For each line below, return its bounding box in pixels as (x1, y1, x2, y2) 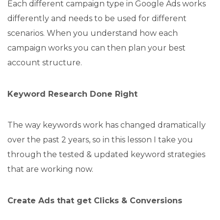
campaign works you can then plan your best (7, 43, 186, 53)
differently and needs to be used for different (7, 13, 187, 23)
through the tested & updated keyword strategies (7, 149, 205, 159)
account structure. (7, 57, 82, 67)
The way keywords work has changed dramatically (7, 120, 206, 130)
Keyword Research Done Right (7, 89, 137, 99)
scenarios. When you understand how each (7, 28, 178, 38)
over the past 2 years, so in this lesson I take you (7, 135, 193, 144)
